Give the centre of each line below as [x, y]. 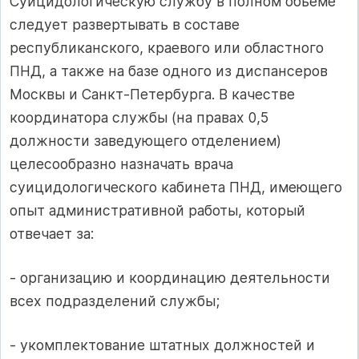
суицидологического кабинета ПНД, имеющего [176, 187]
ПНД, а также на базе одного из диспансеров [169, 71]
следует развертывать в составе [125, 24]
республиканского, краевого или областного [167, 47]
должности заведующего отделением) [145, 140]
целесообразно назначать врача [121, 163]
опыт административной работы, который [157, 210]
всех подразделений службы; [115, 301]
